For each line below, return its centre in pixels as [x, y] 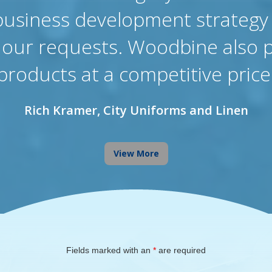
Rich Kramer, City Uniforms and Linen [136, 110]
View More [136, 153]
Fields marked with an [110, 250]
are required [181, 250]
